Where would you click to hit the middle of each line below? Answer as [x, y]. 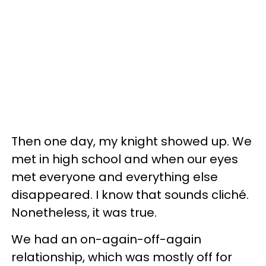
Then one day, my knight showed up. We [132, 141]
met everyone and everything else [115, 177]
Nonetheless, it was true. [84, 212]
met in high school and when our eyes [125, 159]
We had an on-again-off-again [106, 239]
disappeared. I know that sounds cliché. [130, 194]
